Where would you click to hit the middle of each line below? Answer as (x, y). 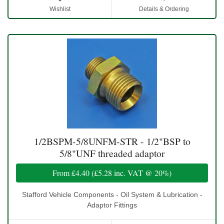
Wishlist (60, 9)
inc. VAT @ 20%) (142, 173)
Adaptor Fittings (112, 205)
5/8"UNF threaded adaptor (112, 153)
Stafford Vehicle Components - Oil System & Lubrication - (112, 195)
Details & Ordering (164, 9)
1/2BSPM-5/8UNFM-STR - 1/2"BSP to (112, 141)
